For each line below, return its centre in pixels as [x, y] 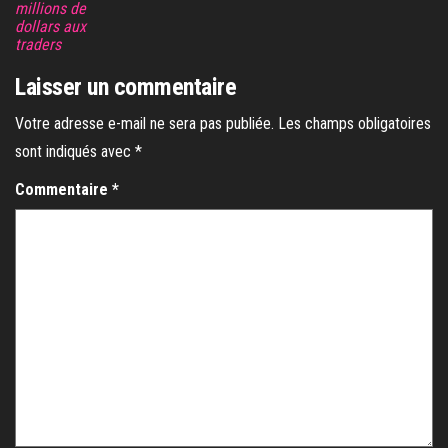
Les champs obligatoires [354, 124]
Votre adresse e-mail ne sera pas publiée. [144, 124]
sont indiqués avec [75, 152]
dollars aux [50, 27]
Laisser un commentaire [126, 87]
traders [38, 45]
